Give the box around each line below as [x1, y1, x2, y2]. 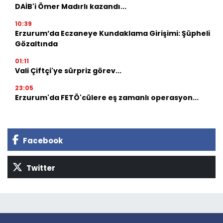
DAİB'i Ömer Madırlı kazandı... [15, 1, 126, 11]
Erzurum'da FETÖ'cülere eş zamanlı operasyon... [15, 92, 199, 103]
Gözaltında [15, 38, 58, 49]
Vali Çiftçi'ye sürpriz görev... [15, 65, 121, 76]
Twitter [25, 162, 55, 173]
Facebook [21, 135, 63, 146]
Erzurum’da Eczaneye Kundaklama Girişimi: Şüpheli [15, 28, 210, 38]
